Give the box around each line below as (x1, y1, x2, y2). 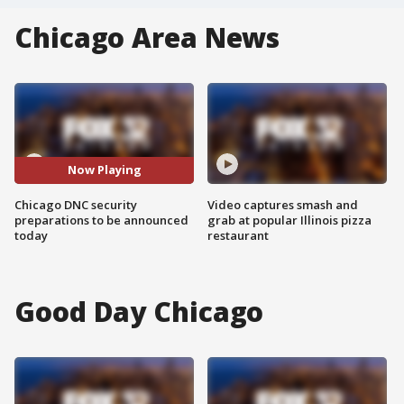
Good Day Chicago (14, 292, 264, 330)
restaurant (207, 226, 269, 243)
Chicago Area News (14, 19, 280, 56)
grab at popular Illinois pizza (207, 211, 372, 228)
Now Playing (67, 161, 142, 179)
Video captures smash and (207, 196, 358, 213)
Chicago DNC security (14, 196, 137, 213)
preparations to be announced (14, 211, 188, 228)
